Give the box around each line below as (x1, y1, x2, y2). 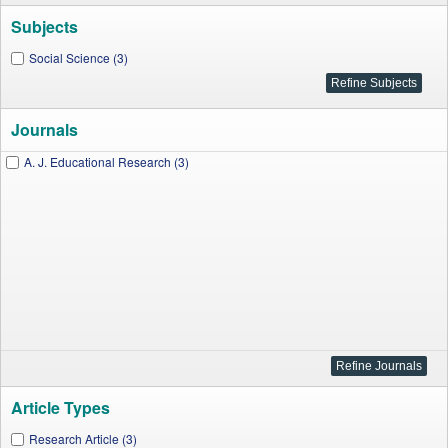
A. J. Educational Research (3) (24, 153, 189, 170)
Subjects (11, 15, 78, 38)
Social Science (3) (29, 49, 128, 66)
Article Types (11, 396, 110, 419)
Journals (11, 118, 78, 141)
